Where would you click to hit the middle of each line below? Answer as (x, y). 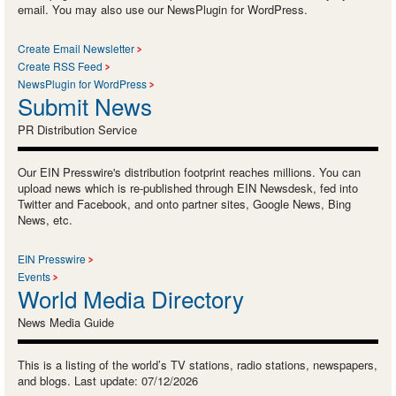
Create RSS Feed (60, 66)
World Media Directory (131, 299)
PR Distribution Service (77, 130)
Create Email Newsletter (76, 49)
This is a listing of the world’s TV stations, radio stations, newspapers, (198, 365)
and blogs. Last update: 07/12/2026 (108, 381)
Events (34, 277)
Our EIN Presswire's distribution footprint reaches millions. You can (189, 172)
